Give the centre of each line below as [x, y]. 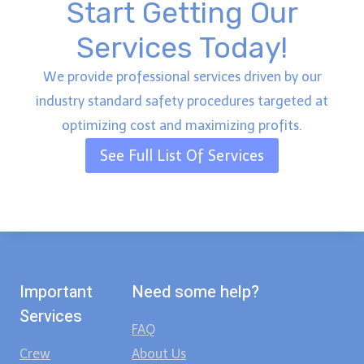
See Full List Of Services [182, 156]
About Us [159, 353]
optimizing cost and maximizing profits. [182, 126]
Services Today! [182, 48]
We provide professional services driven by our [182, 77]
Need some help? [196, 292]
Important [56, 292]
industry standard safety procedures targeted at [182, 102]
